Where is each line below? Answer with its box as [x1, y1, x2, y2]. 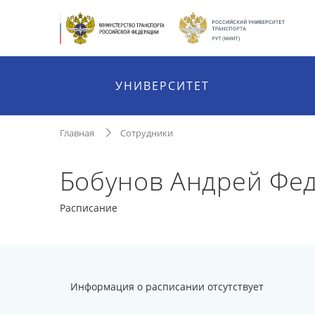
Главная [59, 127, 94, 139]
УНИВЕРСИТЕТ [115, 78, 210, 94]
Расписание [59, 201, 117, 214]
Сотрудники [120, 127, 173, 139]
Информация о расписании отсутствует [70, 280, 264, 293]
